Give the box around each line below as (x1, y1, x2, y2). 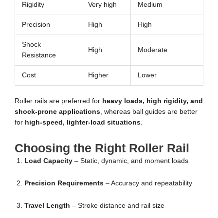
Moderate (137, 46, 167, 54)
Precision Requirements (24, 179, 104, 187)
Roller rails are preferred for (15, 97, 102, 105)
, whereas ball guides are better (100, 108, 198, 115)
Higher (88, 72, 109, 79)
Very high (88, 1, 117, 9)
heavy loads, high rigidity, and (102, 97, 203, 105)
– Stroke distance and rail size (70, 201, 164, 209)
